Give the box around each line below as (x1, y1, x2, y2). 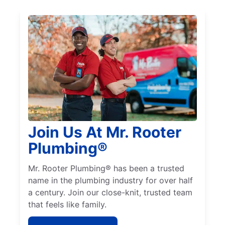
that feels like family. (28, 199, 106, 210)
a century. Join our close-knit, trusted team (28, 187, 192, 198)
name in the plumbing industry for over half (28, 175, 193, 186)
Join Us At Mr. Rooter (28, 123, 181, 142)
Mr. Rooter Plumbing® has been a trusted (28, 163, 184, 174)
